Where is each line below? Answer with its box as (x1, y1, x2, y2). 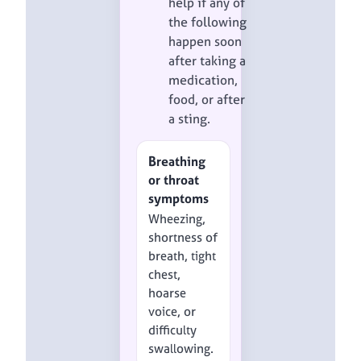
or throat (148, 171, 200, 189)
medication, (168, 71, 238, 89)
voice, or (148, 303, 197, 321)
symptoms (148, 189, 210, 207)
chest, (148, 266, 181, 284)
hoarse (148, 284, 187, 302)
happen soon (168, 32, 242, 50)
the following (168, 13, 247, 31)
